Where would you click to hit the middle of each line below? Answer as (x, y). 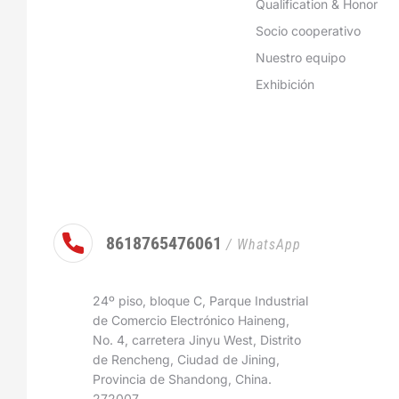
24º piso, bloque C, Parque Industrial (200, 301)
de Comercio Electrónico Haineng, (191, 320)
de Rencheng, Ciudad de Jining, (186, 359)
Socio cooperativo (308, 31)
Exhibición (285, 84)
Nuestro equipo (300, 57)
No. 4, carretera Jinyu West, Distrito (197, 340)
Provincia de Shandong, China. (182, 379)
